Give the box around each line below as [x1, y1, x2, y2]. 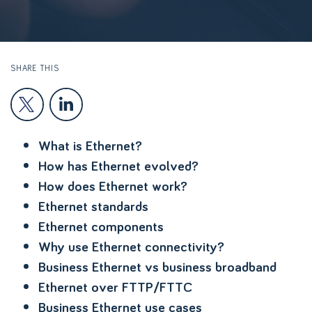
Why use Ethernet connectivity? [38, 237, 224, 256]
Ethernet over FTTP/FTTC [38, 278, 192, 296]
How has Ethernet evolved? [38, 157, 198, 175]
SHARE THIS [10, 63, 59, 73]
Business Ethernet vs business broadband [38, 258, 276, 276]
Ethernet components [38, 217, 164, 235]
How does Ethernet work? [38, 177, 187, 195]
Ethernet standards [38, 197, 148, 215]
